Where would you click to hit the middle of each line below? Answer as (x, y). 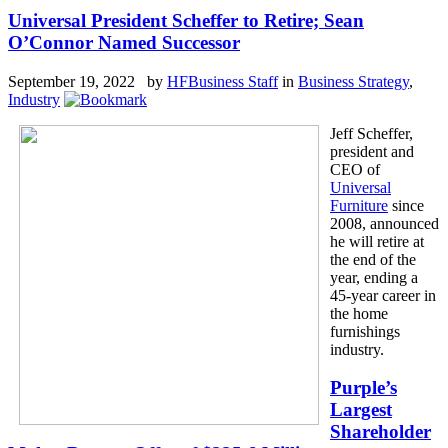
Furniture (359, 205)
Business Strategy (353, 81)
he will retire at (377, 241)
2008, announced (384, 223)
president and (372, 151)
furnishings (365, 331)
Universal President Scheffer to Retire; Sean (186, 20)
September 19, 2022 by (87, 81)
